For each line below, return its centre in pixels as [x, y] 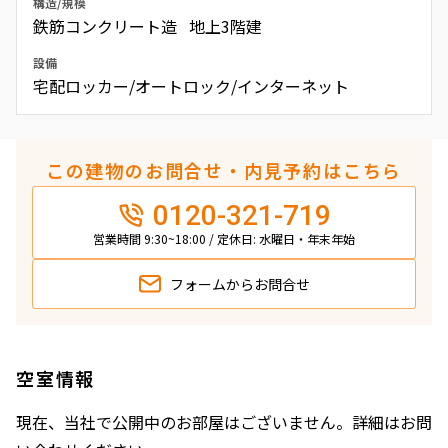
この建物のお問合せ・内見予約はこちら [224, 169]
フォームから [212, 283]
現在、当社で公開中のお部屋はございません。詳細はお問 [224, 421]
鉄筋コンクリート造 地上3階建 [147, 25]
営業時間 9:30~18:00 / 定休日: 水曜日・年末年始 [224, 238]
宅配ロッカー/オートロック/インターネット [191, 85]
